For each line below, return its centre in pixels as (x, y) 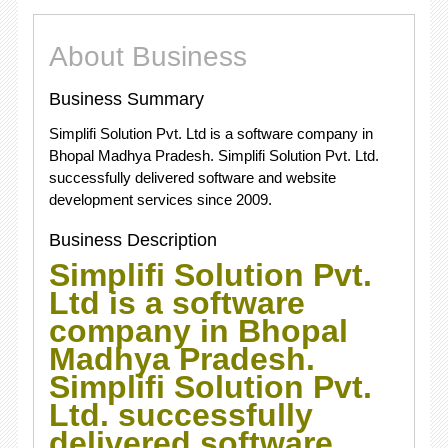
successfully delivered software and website (192, 177)
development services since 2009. (160, 199)
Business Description (132, 240)
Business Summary (126, 99)
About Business (147, 56)
